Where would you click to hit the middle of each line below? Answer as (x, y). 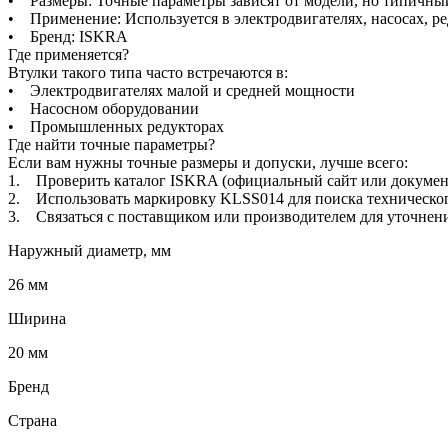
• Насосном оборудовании (103, 108)
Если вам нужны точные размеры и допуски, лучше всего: (208, 162)
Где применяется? (68, 54)
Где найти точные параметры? (111, 144)
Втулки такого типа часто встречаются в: (148, 72)
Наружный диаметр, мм (89, 250)
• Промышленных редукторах (116, 126)
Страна (32, 420)
